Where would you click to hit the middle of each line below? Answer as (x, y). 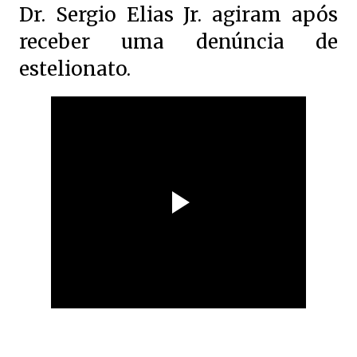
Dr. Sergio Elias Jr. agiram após (178, 15)
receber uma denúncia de (178, 42)
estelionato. (77, 69)
